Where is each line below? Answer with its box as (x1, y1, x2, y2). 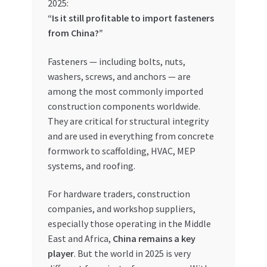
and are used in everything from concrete (47, 129, 214, 142)
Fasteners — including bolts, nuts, (47, 55, 185, 67)
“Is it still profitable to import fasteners (47, 12, 214, 24)
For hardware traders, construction (47, 188, 190, 200)
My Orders (10, 48, 50, 61)
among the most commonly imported (47, 85, 203, 97)
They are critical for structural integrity (47, 114, 209, 127)
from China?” (47, 27, 103, 39)
